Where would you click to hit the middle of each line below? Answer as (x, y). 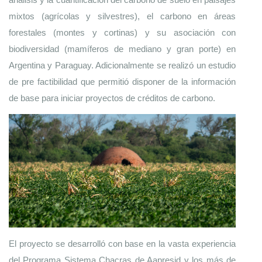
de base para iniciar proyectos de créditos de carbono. (112, 98)
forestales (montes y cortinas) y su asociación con (122, 32)
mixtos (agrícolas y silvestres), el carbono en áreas (122, 16)
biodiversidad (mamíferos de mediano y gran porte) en (122, 49)
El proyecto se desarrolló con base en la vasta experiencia (122, 244)
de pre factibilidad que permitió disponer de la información (122, 82)
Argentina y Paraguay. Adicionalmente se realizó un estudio (122, 65)
